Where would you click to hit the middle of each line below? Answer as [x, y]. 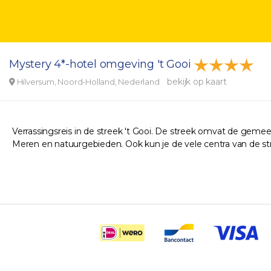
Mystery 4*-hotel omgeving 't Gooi [102, 64]
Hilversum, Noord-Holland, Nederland [88, 82]
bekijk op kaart [197, 82]
